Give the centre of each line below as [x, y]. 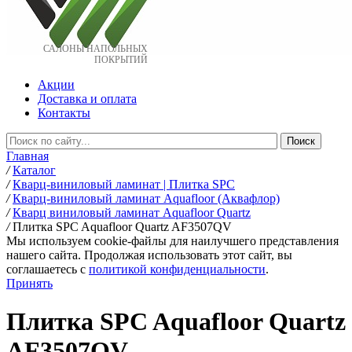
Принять [29, 283]
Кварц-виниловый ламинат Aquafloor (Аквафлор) [146, 198]
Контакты [64, 113]
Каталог [34, 170]
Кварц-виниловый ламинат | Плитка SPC [124, 184]
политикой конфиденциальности [177, 269]
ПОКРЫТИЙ [121, 60]
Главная [27, 156]
